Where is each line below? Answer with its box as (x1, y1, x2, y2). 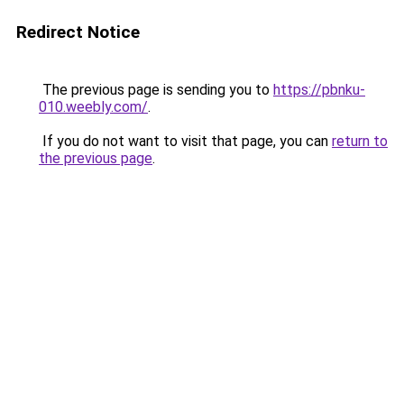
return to (332, 133, 388, 150)
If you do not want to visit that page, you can (39, 133, 332, 150)
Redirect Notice (16, 22, 140, 42)
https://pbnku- (273, 81, 365, 98)
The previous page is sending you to (39, 81, 273, 98)
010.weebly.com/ (39, 98, 148, 115)
